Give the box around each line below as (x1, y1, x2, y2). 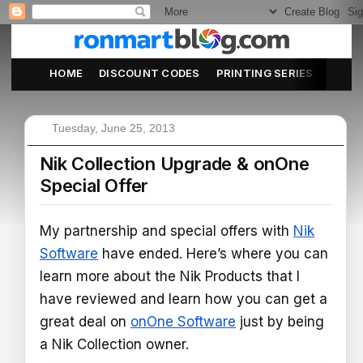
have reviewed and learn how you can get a (40, 291, 327, 307)
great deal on (40, 314, 130, 330)
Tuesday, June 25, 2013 (52, 122, 175, 135)
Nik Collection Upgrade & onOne (40, 153, 310, 174)
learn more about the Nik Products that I (40, 268, 300, 284)
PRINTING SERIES (216, 66, 314, 79)
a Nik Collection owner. (40, 336, 189, 352)
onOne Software (130, 314, 236, 330)
